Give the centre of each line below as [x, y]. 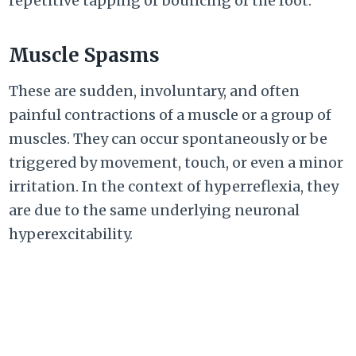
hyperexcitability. [71, 234]
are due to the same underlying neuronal [155, 211]
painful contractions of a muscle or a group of [170, 115]
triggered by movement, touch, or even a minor [176, 163]
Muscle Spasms [85, 56]
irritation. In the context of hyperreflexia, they [174, 187]
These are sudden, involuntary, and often [155, 91]
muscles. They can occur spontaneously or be [168, 139]
